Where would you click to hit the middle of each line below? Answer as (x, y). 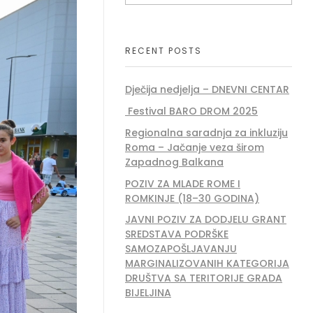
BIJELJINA (148, 293)
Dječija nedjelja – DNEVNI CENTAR (207, 90)
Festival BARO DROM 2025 (191, 111)
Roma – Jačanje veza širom (195, 147)
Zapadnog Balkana (174, 162)
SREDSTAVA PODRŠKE (177, 234)
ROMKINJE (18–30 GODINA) (192, 198)
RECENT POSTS (163, 50)
